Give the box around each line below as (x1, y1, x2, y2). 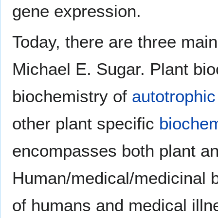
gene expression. (12, 1, 141, 20)
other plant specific (12, 113, 159, 133)
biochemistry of (12, 86, 132, 106)
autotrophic (132, 86, 216, 106)
